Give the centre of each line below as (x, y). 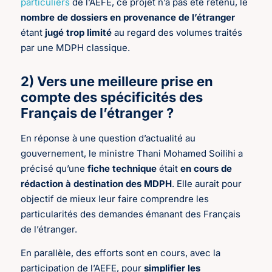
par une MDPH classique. (76, 47)
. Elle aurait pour (207, 183)
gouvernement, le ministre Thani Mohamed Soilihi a (132, 153)
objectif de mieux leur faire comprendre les (115, 199)
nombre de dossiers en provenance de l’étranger (128, 17)
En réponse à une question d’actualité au (108, 138)
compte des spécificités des (112, 97)
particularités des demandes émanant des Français (131, 214)
